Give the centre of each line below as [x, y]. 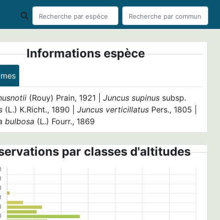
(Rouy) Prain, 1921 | [65, 98]
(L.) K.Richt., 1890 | [40, 110]
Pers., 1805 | [173, 110]
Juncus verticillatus [113, 110]
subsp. [174, 98]
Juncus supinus [133, 98]
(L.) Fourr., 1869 [65, 121]
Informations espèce [86, 53]
